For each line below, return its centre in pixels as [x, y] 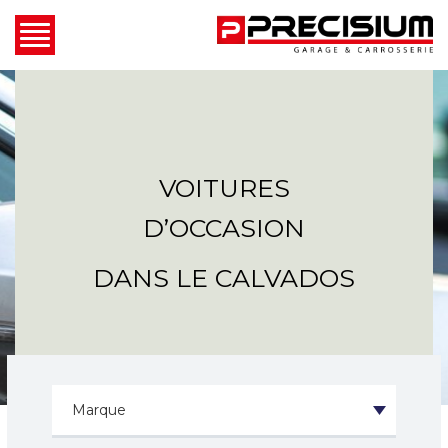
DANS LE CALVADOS [224, 277]
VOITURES [224, 187]
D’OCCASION [224, 227]
